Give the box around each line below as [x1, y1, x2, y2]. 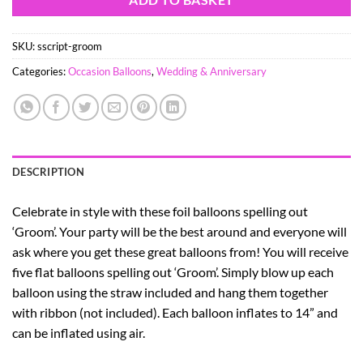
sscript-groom [37, 39, 102, 53]
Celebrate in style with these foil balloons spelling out [12, 203, 308, 219]
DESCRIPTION [12, 164, 84, 178]
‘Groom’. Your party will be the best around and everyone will [12, 223, 347, 239]
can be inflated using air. [12, 324, 145, 340]
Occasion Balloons [68, 64, 152, 78]
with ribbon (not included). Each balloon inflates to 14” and [12, 304, 338, 320]
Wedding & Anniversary [156, 64, 267, 78]
